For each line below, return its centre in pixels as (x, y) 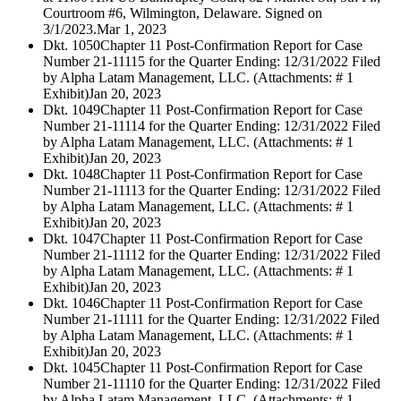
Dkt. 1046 (72, 303)
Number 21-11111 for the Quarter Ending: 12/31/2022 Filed (211, 320)
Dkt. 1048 (72, 175)
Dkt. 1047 (72, 239)
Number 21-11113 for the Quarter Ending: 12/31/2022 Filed (212, 191)
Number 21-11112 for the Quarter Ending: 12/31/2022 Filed (212, 255)
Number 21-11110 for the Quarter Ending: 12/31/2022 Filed (212, 384)
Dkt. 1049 (72, 110)
